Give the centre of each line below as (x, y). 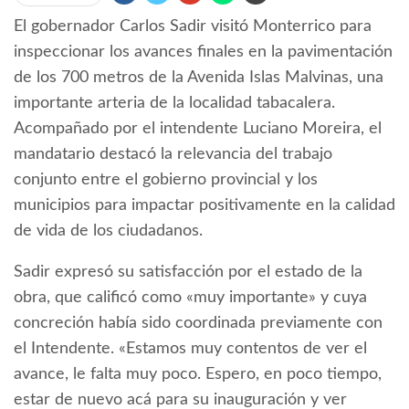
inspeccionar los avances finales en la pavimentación (203, 52)
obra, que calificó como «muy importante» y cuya (190, 298)
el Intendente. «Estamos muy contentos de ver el (190, 349)
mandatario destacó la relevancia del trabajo (173, 155)
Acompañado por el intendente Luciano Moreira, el (198, 129)
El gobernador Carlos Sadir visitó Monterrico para (193, 27)
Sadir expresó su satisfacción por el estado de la (188, 273)
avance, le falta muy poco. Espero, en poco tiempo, (198, 375)
